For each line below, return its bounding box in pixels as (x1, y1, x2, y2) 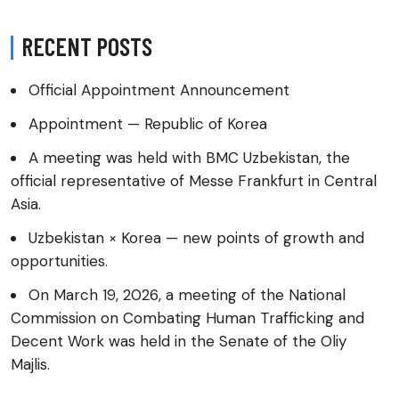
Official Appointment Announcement (28, 80, 289, 101)
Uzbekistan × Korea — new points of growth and (28, 228, 364, 248)
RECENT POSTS (21, 31, 152, 62)
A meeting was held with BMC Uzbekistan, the (28, 148, 350, 168)
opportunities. (11, 251, 108, 272)
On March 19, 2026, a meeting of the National (28, 285, 346, 305)
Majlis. (11, 354, 50, 375)
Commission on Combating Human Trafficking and (11, 308, 364, 329)
